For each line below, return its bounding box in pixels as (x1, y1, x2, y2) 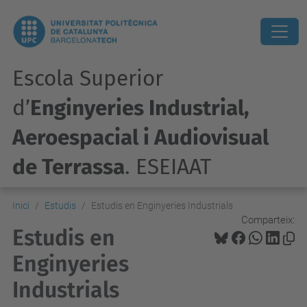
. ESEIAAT (125, 154, 211, 180)
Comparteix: (241, 213, 295, 226)
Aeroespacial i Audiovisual (12, 125, 269, 150)
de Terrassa (12, 154, 125, 180)
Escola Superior (12, 66, 163, 91)
